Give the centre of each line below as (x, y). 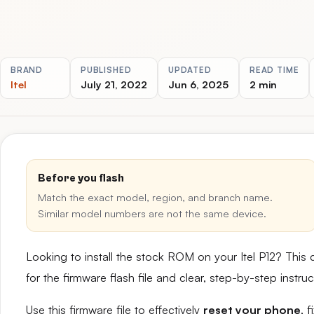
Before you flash (81, 178)
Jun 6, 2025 (198, 84)
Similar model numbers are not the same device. (152, 213)
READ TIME (274, 70)
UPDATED (190, 70)
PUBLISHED (106, 70)
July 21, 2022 (114, 84)
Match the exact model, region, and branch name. (155, 197)
